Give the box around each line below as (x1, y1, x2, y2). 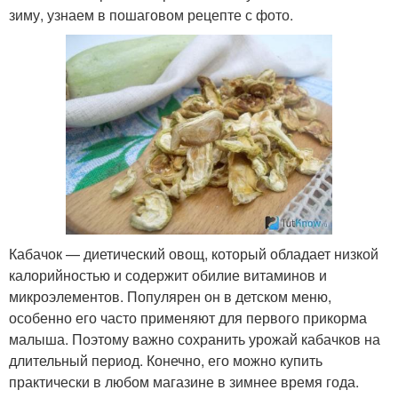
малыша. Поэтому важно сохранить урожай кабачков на (9, 328, 380, 349)
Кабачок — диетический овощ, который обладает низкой (9, 243, 378, 264)
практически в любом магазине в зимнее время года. (9, 370, 359, 392)
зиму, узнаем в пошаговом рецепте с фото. (9, 4, 293, 25)
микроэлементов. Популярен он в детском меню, (9, 285, 331, 306)
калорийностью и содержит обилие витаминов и (9, 264, 327, 285)
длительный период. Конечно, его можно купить (9, 349, 322, 370)
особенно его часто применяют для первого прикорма (9, 306, 367, 328)
